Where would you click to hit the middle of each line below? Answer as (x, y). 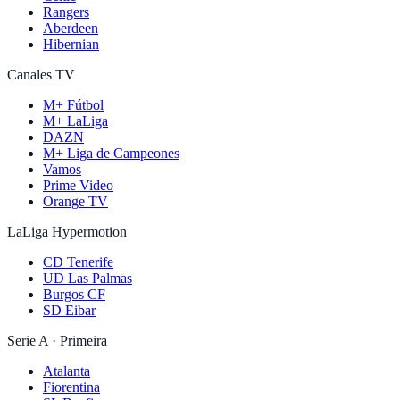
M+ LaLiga (75, 121)
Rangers (66, 12)
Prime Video (78, 185)
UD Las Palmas (87, 278)
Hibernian (71, 44)
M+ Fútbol (73, 104)
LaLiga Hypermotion (67, 231)
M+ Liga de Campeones (111, 153)
